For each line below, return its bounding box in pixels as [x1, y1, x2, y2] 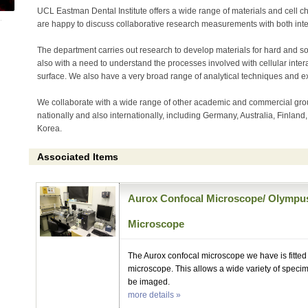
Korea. [37, 123, 63, 133]
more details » [128, 290, 181, 300]
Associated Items [36, 151, 118, 163]
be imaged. [128, 277, 170, 287]
